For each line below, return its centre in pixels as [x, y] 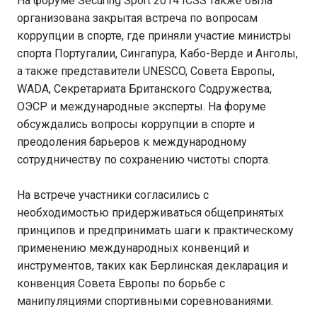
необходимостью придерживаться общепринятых [150, 213]
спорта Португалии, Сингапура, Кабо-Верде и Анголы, [157, 53]
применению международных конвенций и [133, 248]
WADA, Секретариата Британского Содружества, [144, 89]
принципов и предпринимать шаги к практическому [155, 230]
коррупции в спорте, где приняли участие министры [154, 36]
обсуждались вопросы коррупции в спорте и [136, 124]
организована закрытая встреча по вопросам [137, 18]
